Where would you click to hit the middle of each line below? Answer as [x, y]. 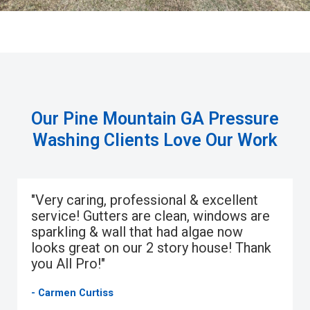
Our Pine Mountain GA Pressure [155, 118]
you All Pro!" [68, 263]
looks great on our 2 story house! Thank [151, 247]
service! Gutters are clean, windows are [151, 216]
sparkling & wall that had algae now [137, 231]
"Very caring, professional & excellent [145, 200]
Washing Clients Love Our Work [155, 140]
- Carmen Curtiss [72, 292]
